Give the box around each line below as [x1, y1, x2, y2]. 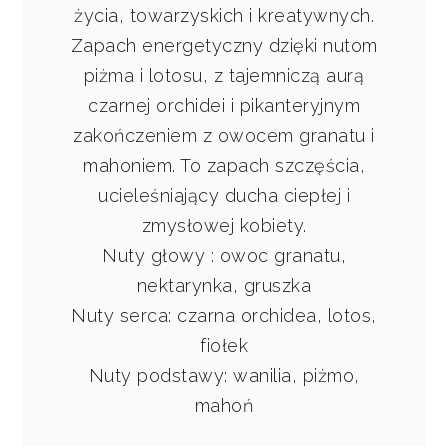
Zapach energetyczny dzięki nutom [70, 35, 378, 57]
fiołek [200, 335, 248, 357]
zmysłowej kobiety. [141, 215, 307, 237]
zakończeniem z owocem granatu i [73, 125, 375, 147]
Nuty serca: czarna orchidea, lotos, [71, 305, 377, 327]
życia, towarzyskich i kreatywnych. [74, 5, 374, 27]
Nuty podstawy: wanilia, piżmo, [88, 365, 360, 387]
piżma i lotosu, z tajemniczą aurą [83, 65, 365, 87]
